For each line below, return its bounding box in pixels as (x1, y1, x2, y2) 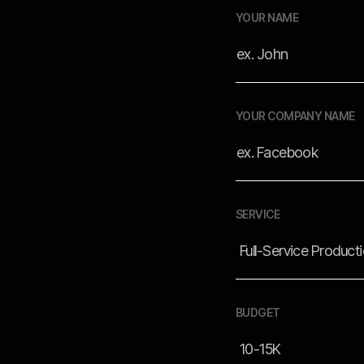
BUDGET (235, 305, 280, 320)
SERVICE (235, 207, 280, 222)
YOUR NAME (235, 11, 298, 25)
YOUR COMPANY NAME (235, 109, 355, 123)
